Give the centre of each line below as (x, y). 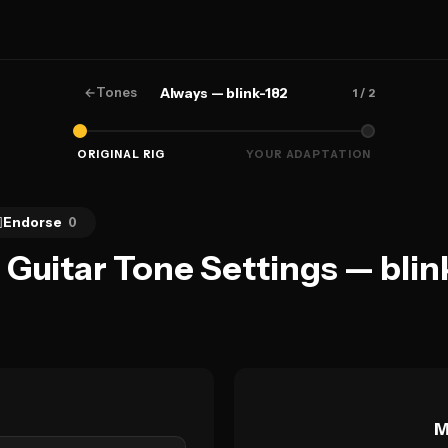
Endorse (33, 222)
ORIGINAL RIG (121, 154)
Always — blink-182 (224, 93)
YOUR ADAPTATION (309, 154)
